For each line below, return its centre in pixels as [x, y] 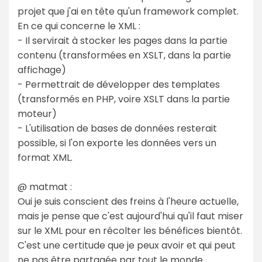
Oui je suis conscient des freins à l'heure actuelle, [128, 201]
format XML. [45, 157]
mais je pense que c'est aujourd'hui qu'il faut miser [130, 216]
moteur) [37, 113]
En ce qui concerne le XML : [79, 26]
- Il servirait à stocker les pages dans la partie [123, 40]
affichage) [42, 70]
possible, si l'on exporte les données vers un [117, 143]
